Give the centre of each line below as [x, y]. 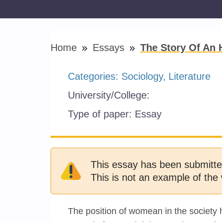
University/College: [110, 95]
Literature [190, 76]
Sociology [142, 76]
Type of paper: [101, 114]
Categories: [95, 76]
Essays [110, 48]
